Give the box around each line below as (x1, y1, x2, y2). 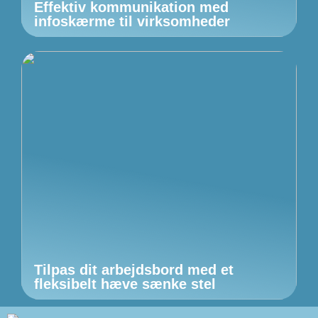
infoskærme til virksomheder (34, 13, 230, 29)
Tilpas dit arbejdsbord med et (34, 261, 234, 278)
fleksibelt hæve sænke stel (34, 275, 216, 292)
